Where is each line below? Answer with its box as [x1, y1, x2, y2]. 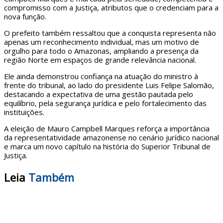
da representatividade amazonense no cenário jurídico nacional [4, 132, 219, 142]
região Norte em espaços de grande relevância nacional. [4, 54, 196, 65]
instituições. [4, 107, 44, 117]
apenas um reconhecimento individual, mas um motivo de [4, 36, 199, 47]
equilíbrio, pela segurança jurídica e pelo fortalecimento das [4, 98, 207, 108]
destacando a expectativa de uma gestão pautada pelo [4, 89, 193, 99]
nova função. [4, 11, 46, 21]
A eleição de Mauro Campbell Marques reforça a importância [4, 123, 210, 133]
